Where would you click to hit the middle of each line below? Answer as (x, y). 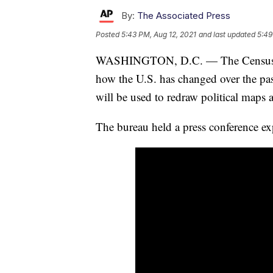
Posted (108, 34)
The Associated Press (184, 15)
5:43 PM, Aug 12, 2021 (159, 34)
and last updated (227, 34)
